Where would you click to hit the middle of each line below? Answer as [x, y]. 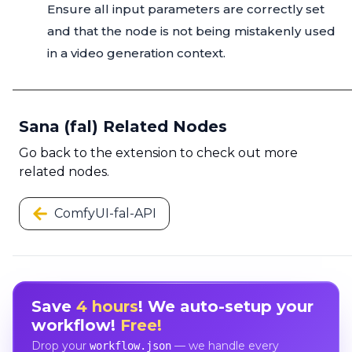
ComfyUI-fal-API [105, 214]
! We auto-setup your [225, 306]
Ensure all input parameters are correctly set [186, 9]
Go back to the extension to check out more [158, 153]
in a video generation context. [136, 53]
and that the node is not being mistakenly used [191, 31]
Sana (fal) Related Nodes [123, 127]
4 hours [107, 306]
